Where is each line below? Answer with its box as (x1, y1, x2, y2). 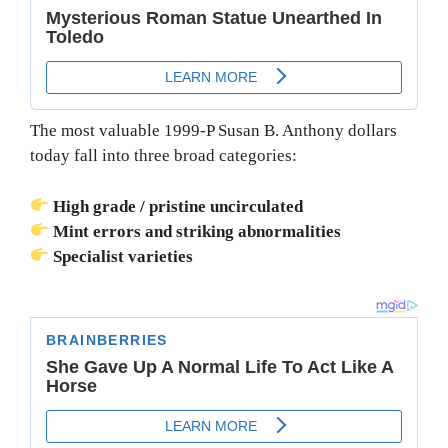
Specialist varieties (49, 246, 194, 266)
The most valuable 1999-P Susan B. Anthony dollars (30, 121, 397, 141)
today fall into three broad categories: (30, 146, 297, 166)
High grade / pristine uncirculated (49, 196, 304, 216)
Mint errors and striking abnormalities (49, 221, 342, 241)
